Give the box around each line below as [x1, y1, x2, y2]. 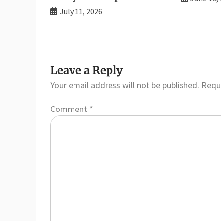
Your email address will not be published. [50, 79, 199, 91]
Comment [50, 103, 89, 114]
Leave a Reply [50, 63, 123, 77]
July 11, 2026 [60, 6, 102, 16]
